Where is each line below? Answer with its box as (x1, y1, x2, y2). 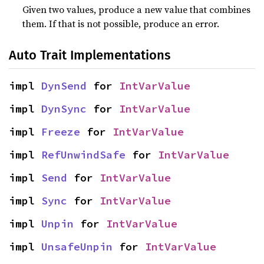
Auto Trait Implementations (9, 47, 170, 63)
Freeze (41, 125, 80, 138)
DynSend (41, 79, 87, 93)
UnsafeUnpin (41, 240, 113, 253)
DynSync (41, 102, 87, 115)
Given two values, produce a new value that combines (22, 3, 251, 16)
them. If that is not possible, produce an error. (22, 17, 220, 30)
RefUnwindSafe (41, 148, 126, 161)
